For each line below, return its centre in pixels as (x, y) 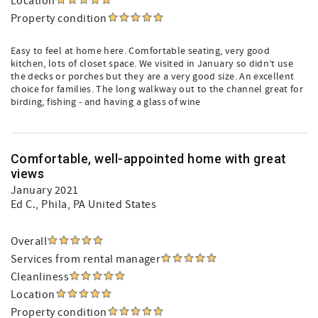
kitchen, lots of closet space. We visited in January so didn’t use (152, 64)
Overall (29, 241)
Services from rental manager (86, 259)
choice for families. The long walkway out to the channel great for (157, 89)
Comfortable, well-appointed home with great (149, 159)
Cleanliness (40, 277)
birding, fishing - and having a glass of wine (106, 102)
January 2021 (45, 190)
